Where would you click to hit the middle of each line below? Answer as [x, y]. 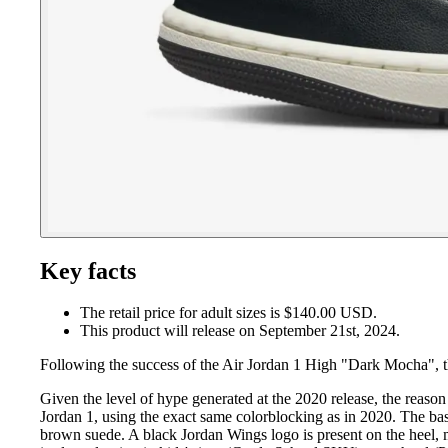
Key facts [88, 270]
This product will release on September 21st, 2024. [240, 331]
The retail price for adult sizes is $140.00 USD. [228, 313]
